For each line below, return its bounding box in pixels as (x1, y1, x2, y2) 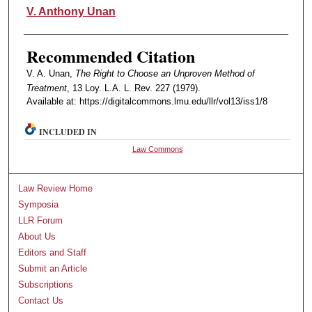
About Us (18, 231, 56, 242)
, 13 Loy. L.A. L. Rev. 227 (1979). (66, 83, 201, 94)
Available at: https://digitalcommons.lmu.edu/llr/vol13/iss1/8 (26, 96, 267, 107)
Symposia (18, 199, 59, 210)
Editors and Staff (18, 247, 87, 258)
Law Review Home (18, 183, 93, 194)
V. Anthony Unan (26, 6, 116, 18)
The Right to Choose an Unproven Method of (75, 68, 255, 79)
